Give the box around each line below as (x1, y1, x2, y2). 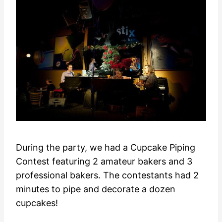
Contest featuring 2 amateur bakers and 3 (16, 156, 192, 167)
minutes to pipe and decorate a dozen (16, 184, 175, 195)
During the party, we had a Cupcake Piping (16, 142, 195, 153)
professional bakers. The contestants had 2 (16, 170, 199, 181)
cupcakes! (16, 198, 58, 209)
